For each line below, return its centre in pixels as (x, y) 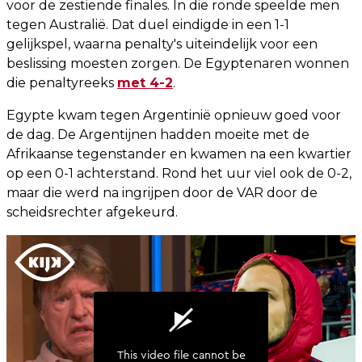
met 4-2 (145, 83)
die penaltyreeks (62, 83)
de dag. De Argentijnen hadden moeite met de (158, 135)
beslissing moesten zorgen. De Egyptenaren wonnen (178, 64)
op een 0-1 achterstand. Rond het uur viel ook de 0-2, (179, 174)
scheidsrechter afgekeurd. (92, 213)
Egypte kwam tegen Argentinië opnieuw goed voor (174, 116)
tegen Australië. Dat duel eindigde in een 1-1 (148, 25)
